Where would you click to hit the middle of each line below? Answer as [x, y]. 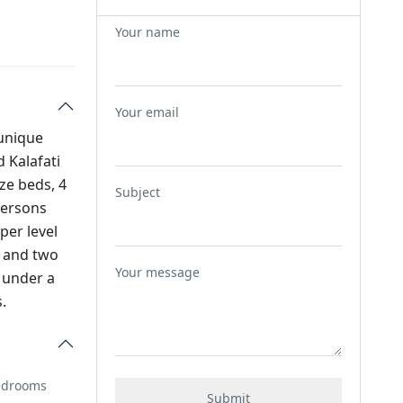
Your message [157, 272]
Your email [147, 112]
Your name [147, 32]
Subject [137, 192]
